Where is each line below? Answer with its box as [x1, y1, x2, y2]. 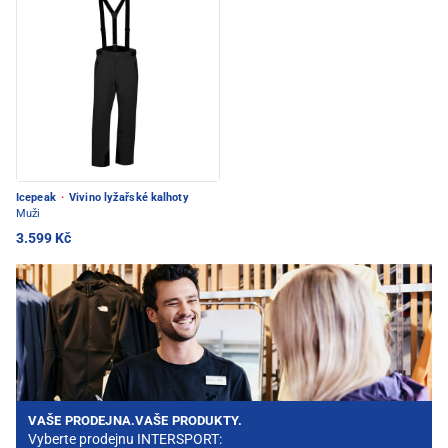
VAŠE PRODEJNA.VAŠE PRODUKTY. [28, 413, 242, 429]
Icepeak [16, 191, 59, 205]
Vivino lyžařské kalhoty [66, 191, 189, 205]
